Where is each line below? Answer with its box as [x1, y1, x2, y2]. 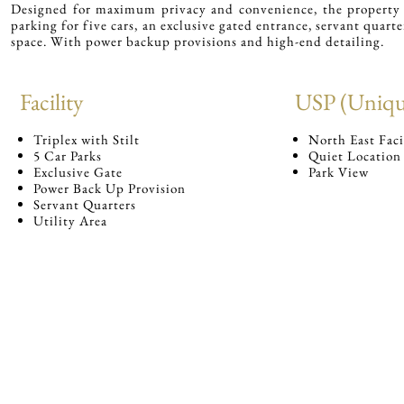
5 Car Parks [33, 146, 102, 164]
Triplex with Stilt [33, 130, 140, 148]
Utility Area [33, 211, 107, 229]
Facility [20, 86, 83, 117]
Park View [308, 162, 369, 180]
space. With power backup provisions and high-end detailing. [11, 32, 384, 50]
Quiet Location [308, 146, 401, 164]
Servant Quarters [33, 195, 136, 213]
